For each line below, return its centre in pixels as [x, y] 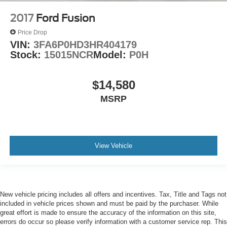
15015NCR [69, 55]
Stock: [27, 55]
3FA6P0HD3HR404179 [85, 45]
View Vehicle [113, 145]
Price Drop [32, 32]
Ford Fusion [66, 18]
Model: [111, 55]
